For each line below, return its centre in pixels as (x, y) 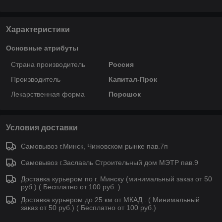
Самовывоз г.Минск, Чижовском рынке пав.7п (94, 146)
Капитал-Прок (133, 79)
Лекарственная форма (48, 94)
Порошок (124, 94)
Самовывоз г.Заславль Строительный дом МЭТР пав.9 (110, 162)
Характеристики (38, 29)
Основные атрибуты (42, 48)
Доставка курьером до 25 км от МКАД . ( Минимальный (110, 199)
